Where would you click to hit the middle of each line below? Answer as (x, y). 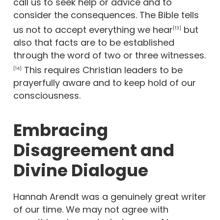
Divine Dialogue (81, 170)
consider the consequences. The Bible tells (106, 15)
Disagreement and (94, 150)
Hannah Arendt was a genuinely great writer (110, 197)
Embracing (60, 130)
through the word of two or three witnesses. (109, 55)
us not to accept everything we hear (93, 30)
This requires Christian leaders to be (102, 70)
